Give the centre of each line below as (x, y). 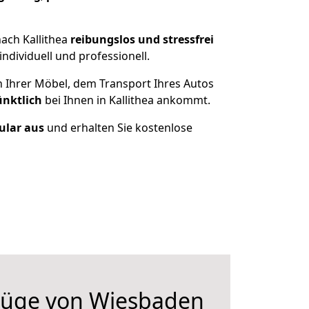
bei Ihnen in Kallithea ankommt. (126, 100)
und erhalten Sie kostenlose (118, 128)
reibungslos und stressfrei (142, 39)
